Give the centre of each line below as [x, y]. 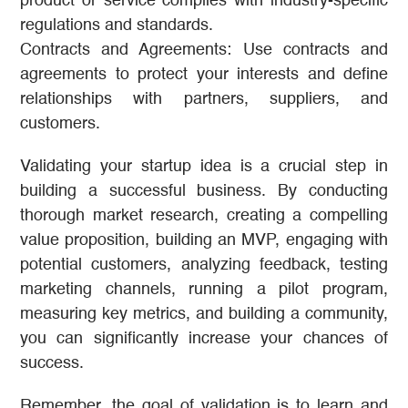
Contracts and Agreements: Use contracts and [204, 50]
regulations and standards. [117, 25]
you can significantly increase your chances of [204, 338]
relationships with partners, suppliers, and [204, 99]
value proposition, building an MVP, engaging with [204, 240]
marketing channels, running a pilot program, [204, 289]
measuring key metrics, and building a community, [204, 314]
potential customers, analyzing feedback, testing [204, 265]
